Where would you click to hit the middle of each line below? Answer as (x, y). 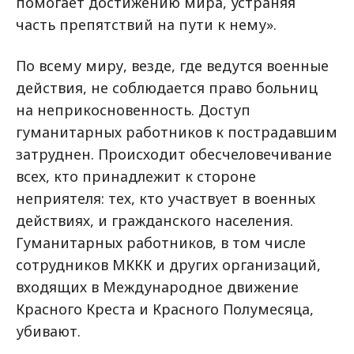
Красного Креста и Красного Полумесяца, (165, 309)
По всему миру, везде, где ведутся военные (172, 66)
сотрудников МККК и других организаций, (168, 265)
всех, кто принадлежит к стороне (136, 176)
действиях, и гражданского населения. (154, 220)
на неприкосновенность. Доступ (133, 110)
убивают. (48, 331)
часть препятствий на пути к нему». (148, 24)
